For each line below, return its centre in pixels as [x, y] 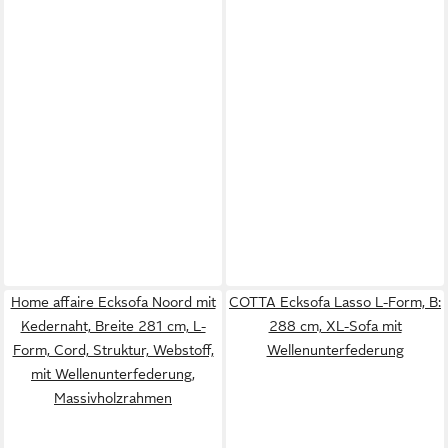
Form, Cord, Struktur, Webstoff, [113, 349]
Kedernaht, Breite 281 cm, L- [113, 325]
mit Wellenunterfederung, [113, 373]
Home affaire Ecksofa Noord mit [113, 301]
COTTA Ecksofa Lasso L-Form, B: [335, 301]
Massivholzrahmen [113, 397]
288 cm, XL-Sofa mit [335, 325]
